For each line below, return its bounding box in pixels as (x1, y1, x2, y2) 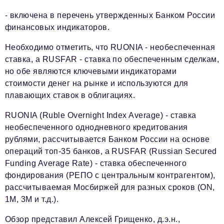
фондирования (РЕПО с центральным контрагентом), (5, 171, 215, 179)
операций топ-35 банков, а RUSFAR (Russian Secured (5, 147, 217, 155)
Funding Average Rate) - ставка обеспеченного (5, 159, 187, 167)
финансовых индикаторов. (5, 23, 110, 31)
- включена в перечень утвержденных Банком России (5, 11, 215, 19)
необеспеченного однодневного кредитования (5, 123, 188, 131)
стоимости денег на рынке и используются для (5, 79, 188, 87)
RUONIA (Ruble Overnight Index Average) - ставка (5, 111, 196, 119)
